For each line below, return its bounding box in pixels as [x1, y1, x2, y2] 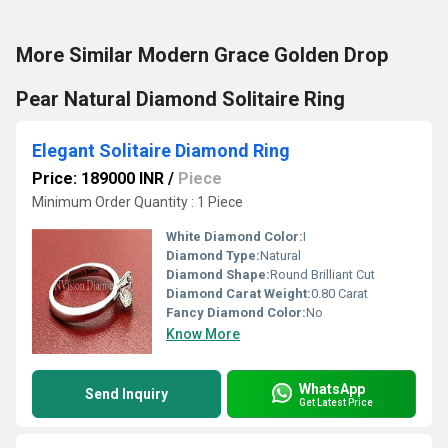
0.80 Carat [311, 286, 368, 301]
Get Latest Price [299, 396, 373, 408]
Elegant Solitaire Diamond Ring [32, 140, 290, 161]
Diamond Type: [166, 248, 260, 263]
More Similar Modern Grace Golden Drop [16, 43, 388, 67]
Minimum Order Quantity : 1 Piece [32, 194, 243, 210]
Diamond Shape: [166, 267, 270, 282]
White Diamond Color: [166, 229, 303, 244]
